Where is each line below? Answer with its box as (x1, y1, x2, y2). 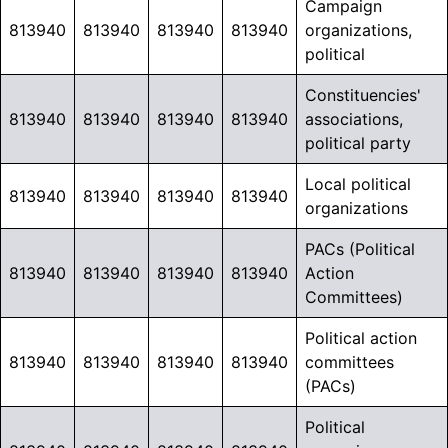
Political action (305, 328, 417, 349)
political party (305, 133, 411, 154)
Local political (305, 174, 411, 195)
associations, (305, 109, 403, 130)
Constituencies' (305, 85, 421, 106)
